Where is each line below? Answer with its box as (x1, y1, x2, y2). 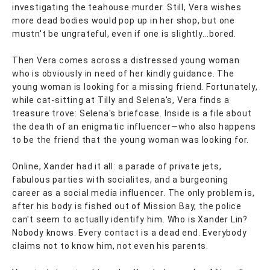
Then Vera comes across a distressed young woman (12, 55, 240, 65)
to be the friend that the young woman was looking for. (12, 134, 250, 145)
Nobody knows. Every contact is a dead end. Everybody (12, 227, 247, 237)
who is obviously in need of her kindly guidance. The (12, 68, 234, 78)
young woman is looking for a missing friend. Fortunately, (12, 81, 258, 92)
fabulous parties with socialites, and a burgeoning (12, 174, 228, 184)
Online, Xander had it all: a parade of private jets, (12, 161, 222, 171)
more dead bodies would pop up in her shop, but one (12, 15, 235, 25)
